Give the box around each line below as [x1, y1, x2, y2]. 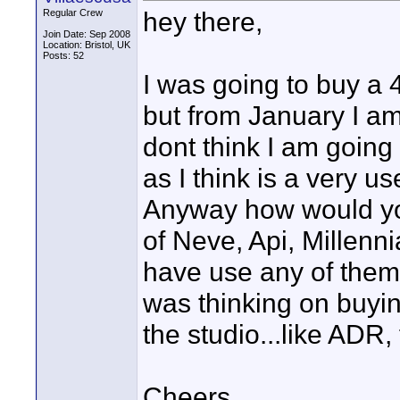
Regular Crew [43, 7, 103, 18]
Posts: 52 [43, 50, 84, 61]
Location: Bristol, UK [43, 39, 130, 50]
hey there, [143, 6, 262, 37]
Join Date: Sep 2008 [43, 29, 130, 39]
